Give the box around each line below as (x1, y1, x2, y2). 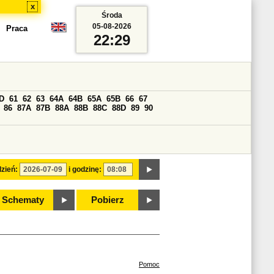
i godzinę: (68, 165, 102, 174)
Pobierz (91, 195, 124, 205)
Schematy (1, 195, 44, 205)
